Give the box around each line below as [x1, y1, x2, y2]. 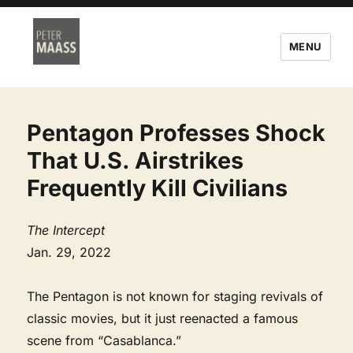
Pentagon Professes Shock [27, 118, 326, 147]
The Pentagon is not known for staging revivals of [27, 288, 324, 304]
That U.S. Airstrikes [27, 146, 244, 174]
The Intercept [27, 221, 106, 238]
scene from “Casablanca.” [27, 332, 182, 348]
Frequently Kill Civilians [27, 173, 288, 202]
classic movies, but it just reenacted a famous [27, 310, 299, 326]
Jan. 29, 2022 [27, 243, 112, 260]
